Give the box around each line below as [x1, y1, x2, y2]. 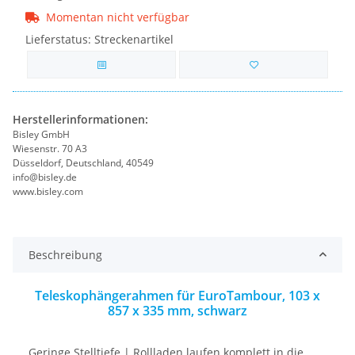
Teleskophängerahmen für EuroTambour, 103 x [35, 286, 320, 304]
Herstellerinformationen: [13, 111, 148, 127]
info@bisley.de [13, 170, 77, 184]
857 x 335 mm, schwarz [108, 301, 247, 319]
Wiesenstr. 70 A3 [13, 141, 90, 155]
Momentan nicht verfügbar [46, 10, 189, 25]
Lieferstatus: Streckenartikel [25, 32, 174, 48]
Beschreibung [29, 246, 102, 262]
